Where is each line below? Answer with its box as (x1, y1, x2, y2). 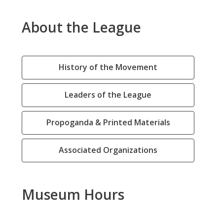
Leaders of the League (65, 89, 151, 100)
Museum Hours (22, 185, 124, 204)
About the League (22, 18, 141, 37)
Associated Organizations (59, 145, 157, 155)
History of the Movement (59, 62, 157, 73)
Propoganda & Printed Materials (46, 117, 170, 128)
